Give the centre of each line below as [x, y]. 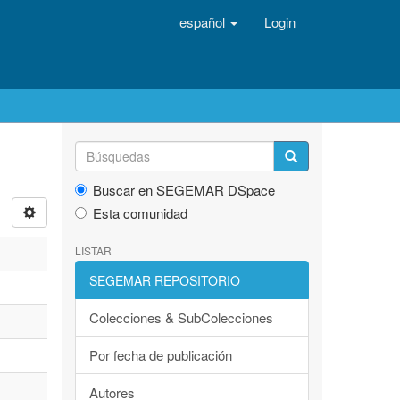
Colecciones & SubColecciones [181, 317]
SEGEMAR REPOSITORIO [164, 280]
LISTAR [93, 250]
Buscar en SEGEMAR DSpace [183, 190]
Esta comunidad [140, 213]
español [204, 22]
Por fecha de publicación [160, 355]
